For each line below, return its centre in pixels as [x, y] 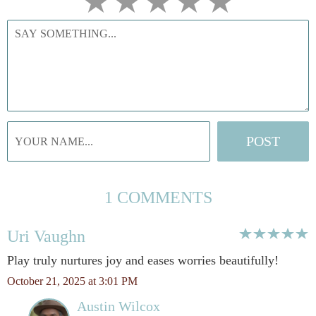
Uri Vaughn [46, 236]
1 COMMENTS [158, 197]
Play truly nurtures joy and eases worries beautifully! [143, 260]
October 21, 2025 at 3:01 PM [72, 281]
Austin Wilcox [119, 306]
